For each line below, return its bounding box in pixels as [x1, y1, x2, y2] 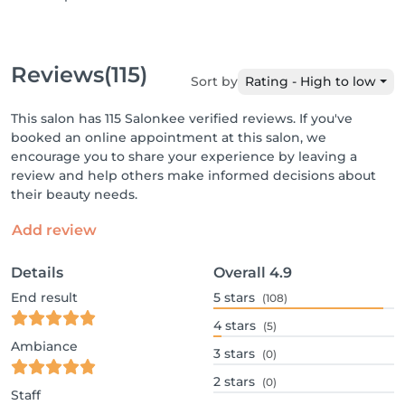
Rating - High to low [245, 73, 377, 89]
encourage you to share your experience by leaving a [11, 148, 357, 165]
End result [11, 289, 78, 306]
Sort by [191, 73, 239, 89]
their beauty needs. [11, 186, 137, 202]
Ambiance [11, 338, 78, 354]
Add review [12, 221, 97, 239]
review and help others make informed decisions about [11, 167, 376, 184]
